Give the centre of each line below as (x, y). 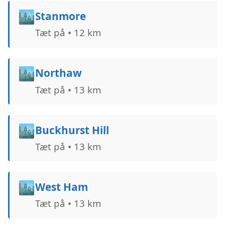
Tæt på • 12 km (68, 33)
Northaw (58, 73)
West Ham (61, 187)
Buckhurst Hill (72, 130)
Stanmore (60, 16)
